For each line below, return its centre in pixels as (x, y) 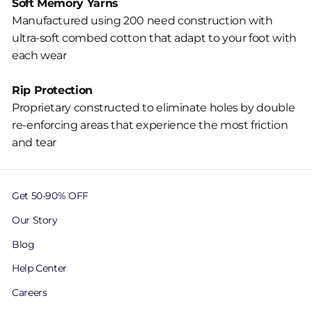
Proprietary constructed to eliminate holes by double (154, 108)
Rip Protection (52, 91)
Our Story (35, 220)
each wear (39, 56)
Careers (30, 292)
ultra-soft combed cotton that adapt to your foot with (154, 38)
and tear (34, 143)
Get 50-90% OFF (50, 196)
